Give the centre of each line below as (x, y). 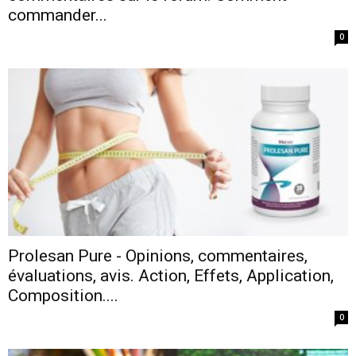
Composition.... (63, 296)
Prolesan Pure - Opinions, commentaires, (158, 256)
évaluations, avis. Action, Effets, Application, (171, 276)
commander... (58, 15)
